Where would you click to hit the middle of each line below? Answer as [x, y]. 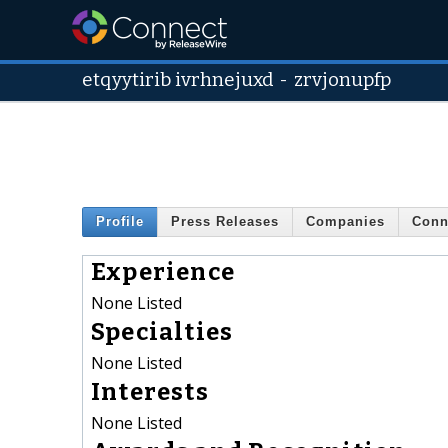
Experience [163, 271]
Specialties [162, 331]
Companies [345, 222]
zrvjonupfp [343, 80]
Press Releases [225, 222]
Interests [150, 391]
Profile [120, 222]
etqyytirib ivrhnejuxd [178, 80]
